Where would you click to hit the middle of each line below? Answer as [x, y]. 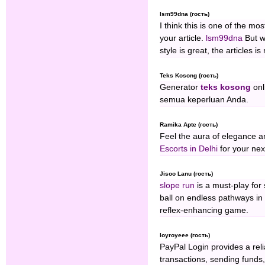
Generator [180, 88]
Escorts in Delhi [189, 149]
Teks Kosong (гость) [189, 76]
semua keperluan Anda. [204, 100]
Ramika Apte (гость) [189, 125]
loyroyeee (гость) [185, 235]
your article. [183, 38]
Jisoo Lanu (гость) [186, 174]
